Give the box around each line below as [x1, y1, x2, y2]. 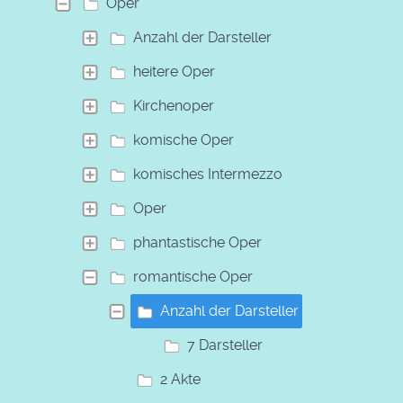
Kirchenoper [133, 96, 214, 114]
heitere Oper [133, 62, 215, 80]
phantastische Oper [133, 233, 262, 251]
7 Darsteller [187, 336, 263, 354]
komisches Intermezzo [133, 165, 282, 183]
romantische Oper [133, 267, 253, 285]
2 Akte [160, 370, 201, 388]
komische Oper [133, 130, 234, 148]
